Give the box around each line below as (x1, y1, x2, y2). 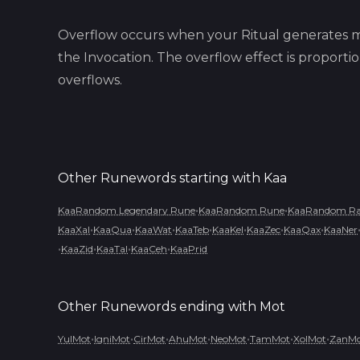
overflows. (58, 72, 122, 88)
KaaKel (212, 223, 243, 235)
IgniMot (94, 333, 130, 345)
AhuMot (169, 333, 207, 345)
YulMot (58, 333, 91, 345)
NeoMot (211, 333, 247, 345)
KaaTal (96, 243, 128, 255)
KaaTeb (175, 223, 209, 235)
